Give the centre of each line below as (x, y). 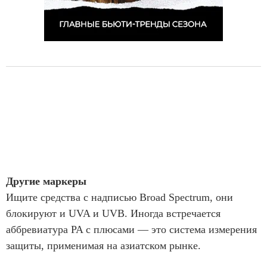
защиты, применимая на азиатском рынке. (103, 246)
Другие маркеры (46, 181)
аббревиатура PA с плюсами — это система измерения (131, 229)
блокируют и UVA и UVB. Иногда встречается (113, 213)
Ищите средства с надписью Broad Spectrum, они (119, 197)
